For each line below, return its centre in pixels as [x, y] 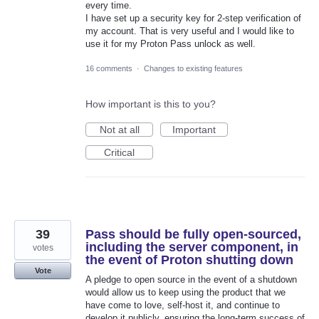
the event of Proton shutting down [189, 260]
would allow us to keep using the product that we [185, 292]
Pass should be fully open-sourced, [193, 234]
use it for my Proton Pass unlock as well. [171, 43]
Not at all [119, 129]
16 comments [109, 68]
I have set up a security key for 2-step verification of [193, 18]
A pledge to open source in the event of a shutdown [191, 279]
